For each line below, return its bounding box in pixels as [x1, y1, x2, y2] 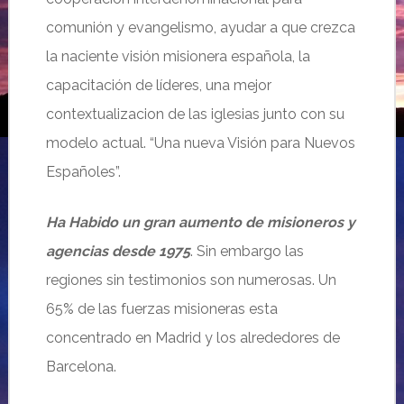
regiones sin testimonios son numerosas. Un [45, 271, 336, 289]
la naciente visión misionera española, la [45, 48, 310, 65]
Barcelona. [45, 358, 116, 375]
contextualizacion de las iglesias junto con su [45, 106, 344, 123]
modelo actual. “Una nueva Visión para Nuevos [45, 134, 355, 151]
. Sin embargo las [189, 243, 304, 260]
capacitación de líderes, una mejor [45, 77, 271, 94]
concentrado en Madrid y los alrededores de [45, 329, 340, 346]
